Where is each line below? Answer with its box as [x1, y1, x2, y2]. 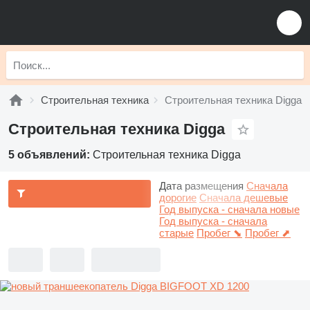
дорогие [159, 192, 197, 203]
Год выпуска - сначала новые [159, 203, 300, 215]
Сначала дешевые [199, 192, 288, 203]
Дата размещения [159, 180, 244, 192]
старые [159, 227, 194, 239]
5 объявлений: [8, 149, 93, 161]
